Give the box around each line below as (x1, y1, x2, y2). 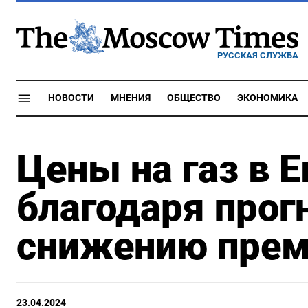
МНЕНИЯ (111, 92, 151, 104)
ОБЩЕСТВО (167, 92, 221, 104)
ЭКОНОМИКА (237, 92, 298, 104)
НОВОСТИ (48, 92, 94, 104)
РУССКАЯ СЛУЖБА (217, 49, 298, 60)
